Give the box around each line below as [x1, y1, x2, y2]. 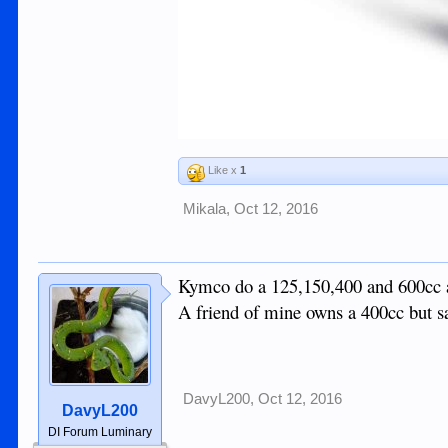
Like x [205, 164, 241, 177]
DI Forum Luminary [48, 425, 153, 440]
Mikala [183, 201, 227, 218]
